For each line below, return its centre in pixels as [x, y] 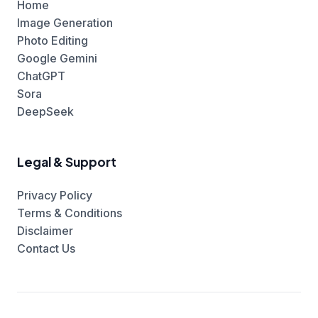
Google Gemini [57, 59]
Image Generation [65, 23]
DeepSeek [45, 112]
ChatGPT [41, 76]
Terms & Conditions [70, 213]
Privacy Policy [55, 196]
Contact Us [46, 249]
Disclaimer [45, 231]
